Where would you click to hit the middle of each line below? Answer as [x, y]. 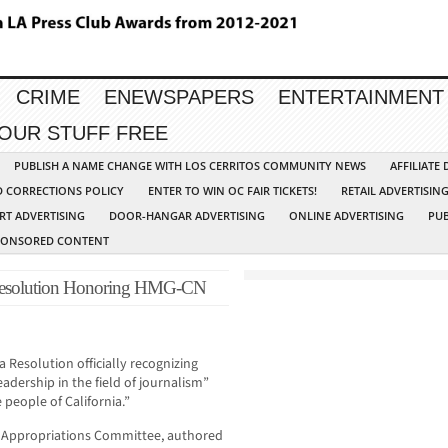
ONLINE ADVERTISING [346, 216]
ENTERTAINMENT [361, 97]
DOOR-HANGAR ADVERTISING [187, 216]
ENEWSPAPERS [179, 97]
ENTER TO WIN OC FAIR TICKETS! [232, 191]
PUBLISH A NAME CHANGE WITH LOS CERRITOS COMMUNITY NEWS [190, 166]
